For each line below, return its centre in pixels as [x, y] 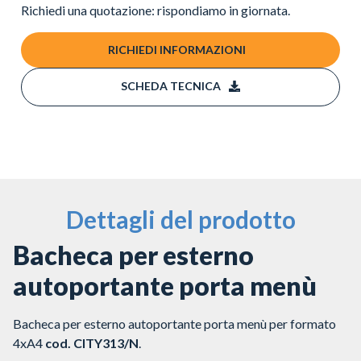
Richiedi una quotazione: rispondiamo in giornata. [156, 10]
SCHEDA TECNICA [171, 85]
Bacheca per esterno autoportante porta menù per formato [174, 323]
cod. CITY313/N [92, 342]
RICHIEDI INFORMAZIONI [176, 49]
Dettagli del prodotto [180, 219]
